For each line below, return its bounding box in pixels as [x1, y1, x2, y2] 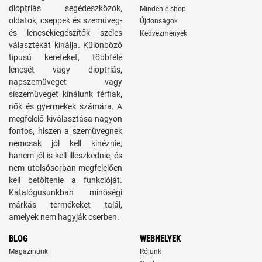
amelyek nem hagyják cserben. [9, 212, 119, 222]
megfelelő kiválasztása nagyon [9, 114, 122, 123]
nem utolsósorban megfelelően [9, 163, 122, 173]
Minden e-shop [140, 5, 186, 13]
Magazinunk [9, 247, 48, 256]
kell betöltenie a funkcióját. [9, 175, 122, 185]
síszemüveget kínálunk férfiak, [9, 89, 122, 99]
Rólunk [140, 247, 161, 256]
